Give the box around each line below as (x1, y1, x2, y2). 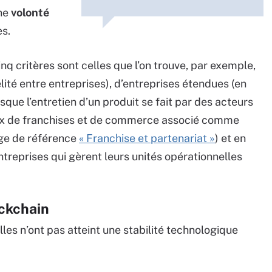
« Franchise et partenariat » (79, 132, 215, 145)
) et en (215, 132, 246, 145)
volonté (11, 6, 49, 19)
